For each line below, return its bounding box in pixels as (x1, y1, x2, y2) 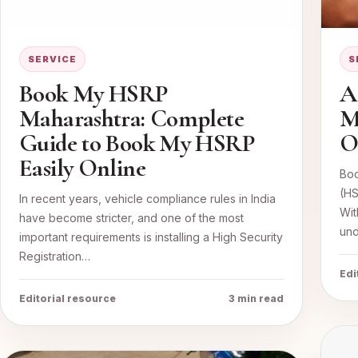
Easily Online (19, 153, 145, 184)
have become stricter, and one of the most (19, 211, 244, 225)
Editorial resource (19, 292, 116, 305)
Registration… (19, 249, 90, 264)
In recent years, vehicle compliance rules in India (19, 192, 276, 206)
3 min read (228, 292, 284, 305)
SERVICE (28, 54, 77, 66)
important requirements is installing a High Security (19, 230, 283, 245)
